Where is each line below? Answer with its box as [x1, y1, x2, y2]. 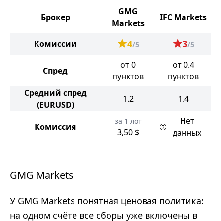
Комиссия [35, 121, 76, 132]
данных [173, 127, 201, 138]
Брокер [40, 12, 70, 23]
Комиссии [34, 38, 77, 49]
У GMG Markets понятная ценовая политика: [10, 195, 204, 207]
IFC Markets [160, 12, 207, 23]
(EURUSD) [37, 99, 74, 110]
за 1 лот [114, 116, 142, 126]
